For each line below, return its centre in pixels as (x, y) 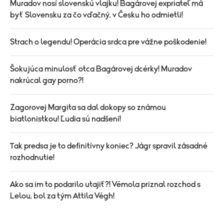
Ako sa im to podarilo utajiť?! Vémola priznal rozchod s (105, 184)
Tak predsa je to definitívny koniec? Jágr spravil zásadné (109, 146)
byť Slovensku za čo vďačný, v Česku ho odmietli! (96, 15)
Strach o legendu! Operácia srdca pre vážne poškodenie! (108, 42)
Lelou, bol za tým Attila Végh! (62, 196)
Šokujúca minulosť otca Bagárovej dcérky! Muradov (101, 69)
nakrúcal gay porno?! (47, 80)
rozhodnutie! (32, 157)
